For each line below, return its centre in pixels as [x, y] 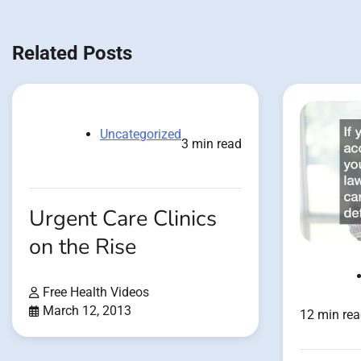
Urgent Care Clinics [123, 218]
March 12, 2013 [87, 310]
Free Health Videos [96, 292]
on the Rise [83, 247]
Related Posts [72, 53]
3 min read [212, 143]
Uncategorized [141, 134]
